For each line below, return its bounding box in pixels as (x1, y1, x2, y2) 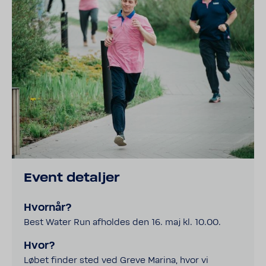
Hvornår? (24, 201, 72, 214)
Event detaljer (24, 170, 120, 185)
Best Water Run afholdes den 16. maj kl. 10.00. (24, 217, 221, 227)
